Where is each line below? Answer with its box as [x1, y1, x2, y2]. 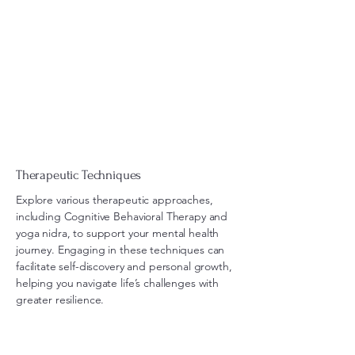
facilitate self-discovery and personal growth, [16, 259, 232, 273]
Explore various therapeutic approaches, [16, 193, 213, 207]
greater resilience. [16, 292, 105, 307]
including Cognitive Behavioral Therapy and [16, 209, 228, 223]
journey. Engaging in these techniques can [16, 242, 225, 257]
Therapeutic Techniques [16, 167, 142, 182]
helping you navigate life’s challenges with [16, 276, 219, 290]
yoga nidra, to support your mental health [16, 226, 219, 240]
